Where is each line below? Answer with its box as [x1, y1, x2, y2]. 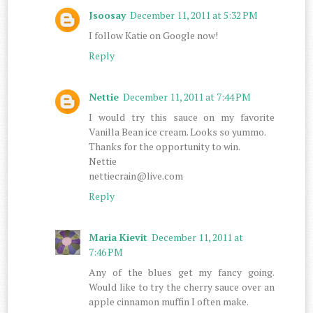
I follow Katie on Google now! [89, 28, 219, 42]
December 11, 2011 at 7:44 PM [123, 89, 252, 103]
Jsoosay [89, 8, 126, 22]
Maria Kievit [89, 230, 148, 244]
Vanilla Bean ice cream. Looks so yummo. [89, 124, 267, 138]
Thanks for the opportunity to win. [89, 139, 241, 153]
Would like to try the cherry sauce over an [89, 279, 275, 293]
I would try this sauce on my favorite [89, 110, 275, 124]
